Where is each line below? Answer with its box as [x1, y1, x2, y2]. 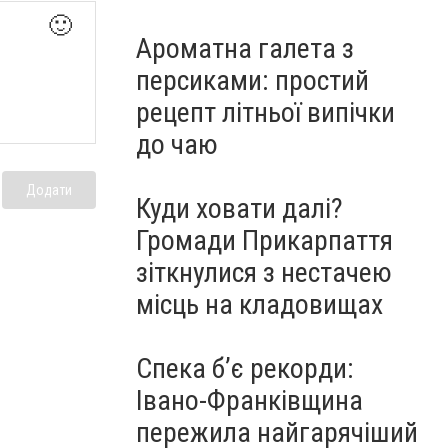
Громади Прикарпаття [136, 224, 393, 257]
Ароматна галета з [136, 32, 354, 65]
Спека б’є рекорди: [136, 352, 354, 385]
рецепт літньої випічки [136, 96, 395, 129]
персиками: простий [136, 64, 369, 97]
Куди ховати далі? [136, 192, 343, 225]
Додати [26, 182, 72, 199]
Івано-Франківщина [136, 384, 363, 417]
